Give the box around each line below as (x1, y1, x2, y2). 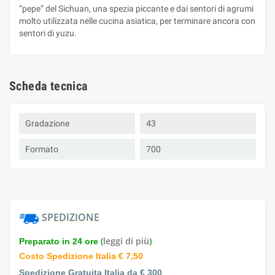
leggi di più (103, 235, 149, 247)
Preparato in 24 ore (19, 236, 98, 246)
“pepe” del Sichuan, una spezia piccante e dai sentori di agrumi (19, 4, 254, 14)
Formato (25, 144, 58, 154)
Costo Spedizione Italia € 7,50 (19, 251, 143, 261)
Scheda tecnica (9, 79, 88, 93)
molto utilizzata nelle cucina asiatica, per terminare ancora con (19, 16, 255, 26)
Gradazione (25, 118, 69, 128)
